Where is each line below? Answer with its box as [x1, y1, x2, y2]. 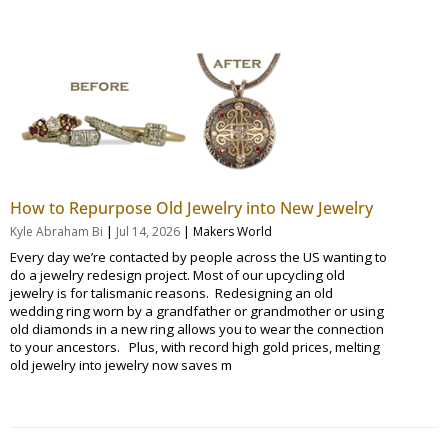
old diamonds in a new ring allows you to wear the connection [10, 319, 384, 338]
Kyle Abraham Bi [10, 222, 103, 240]
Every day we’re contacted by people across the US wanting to [10, 247, 387, 266]
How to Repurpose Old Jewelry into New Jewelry [10, 196, 373, 219]
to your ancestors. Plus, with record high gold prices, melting [10, 337, 380, 356]
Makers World [193, 222, 272, 240]
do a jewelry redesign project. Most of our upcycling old [10, 265, 345, 284]
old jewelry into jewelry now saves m [10, 355, 232, 374]
